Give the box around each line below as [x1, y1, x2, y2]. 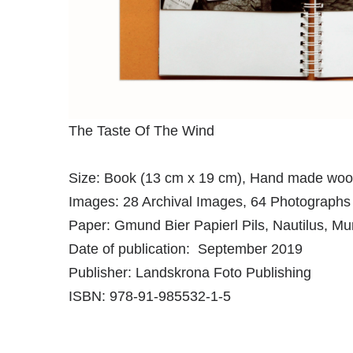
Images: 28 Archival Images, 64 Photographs [69, 194, 351, 210]
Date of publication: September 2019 [69, 241, 303, 258]
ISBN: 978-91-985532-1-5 [69, 288, 231, 305]
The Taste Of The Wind [69, 123, 214, 139]
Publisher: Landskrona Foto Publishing [69, 265, 311, 281]
